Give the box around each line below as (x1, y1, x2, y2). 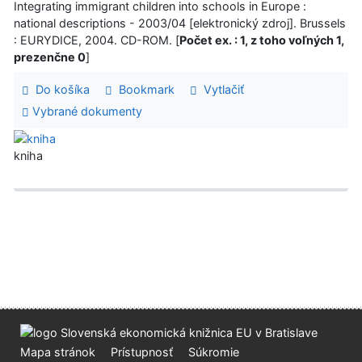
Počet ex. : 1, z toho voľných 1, (179, 32, 344, 47)
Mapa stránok (19, 345, 95, 360)
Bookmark (112, 82, 175, 96)
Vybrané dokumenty (28, 104, 142, 119)
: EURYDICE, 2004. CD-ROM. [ (14, 32, 179, 47)
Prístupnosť (110, 345, 173, 360)
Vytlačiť (196, 82, 244, 96)
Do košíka (28, 82, 90, 96)
